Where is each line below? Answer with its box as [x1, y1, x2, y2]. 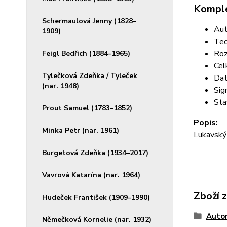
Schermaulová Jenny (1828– [42, 16, 136, 26]
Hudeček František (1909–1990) [42, 193, 150, 202]
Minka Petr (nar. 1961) [42, 126, 119, 135]
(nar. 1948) [42, 81, 79, 91]
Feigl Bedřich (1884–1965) [42, 49, 130, 58]
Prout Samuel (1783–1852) [42, 103, 132, 113]
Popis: [193, 117, 220, 129]
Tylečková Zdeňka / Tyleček [42, 71, 137, 81]
